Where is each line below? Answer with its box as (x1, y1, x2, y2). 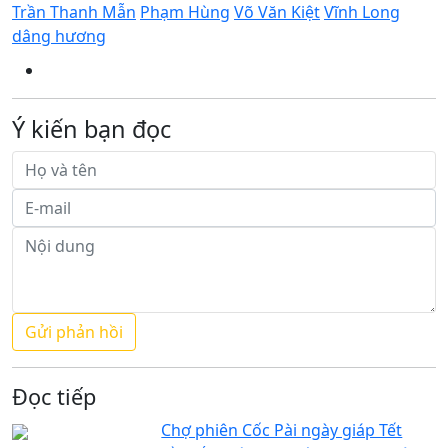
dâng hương (12, 24, 106, 47)
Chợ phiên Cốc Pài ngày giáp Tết (161, 418, 403, 441)
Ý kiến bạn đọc (12, 112, 171, 145)
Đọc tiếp (12, 381, 96, 411)
